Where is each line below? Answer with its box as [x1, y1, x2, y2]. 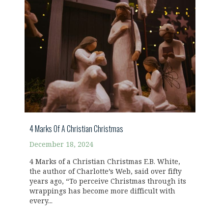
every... [29, 196, 53, 205]
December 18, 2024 [29, 140, 93, 149]
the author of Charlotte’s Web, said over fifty [29, 167, 182, 176]
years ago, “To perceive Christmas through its [29, 177, 186, 186]
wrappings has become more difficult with [29, 187, 175, 195]
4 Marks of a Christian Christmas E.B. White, [29, 157, 180, 166]
